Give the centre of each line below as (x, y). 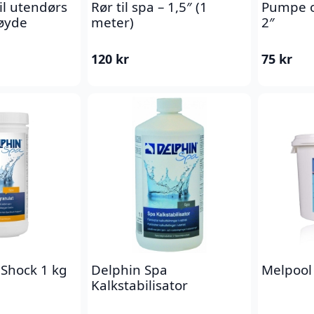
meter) (112, 22)
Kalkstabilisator (139, 285)
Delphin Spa (129, 269)
